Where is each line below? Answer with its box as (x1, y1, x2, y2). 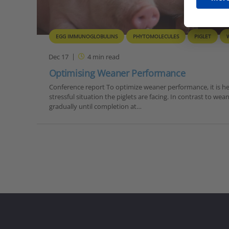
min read (91, 52, 120, 61)
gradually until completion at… (49, 102, 142, 111)
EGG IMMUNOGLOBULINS (55, 33, 118, 40)
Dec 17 (49, 52, 69, 61)
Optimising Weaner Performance (49, 67, 186, 80)
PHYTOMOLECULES (132, 33, 179, 40)
